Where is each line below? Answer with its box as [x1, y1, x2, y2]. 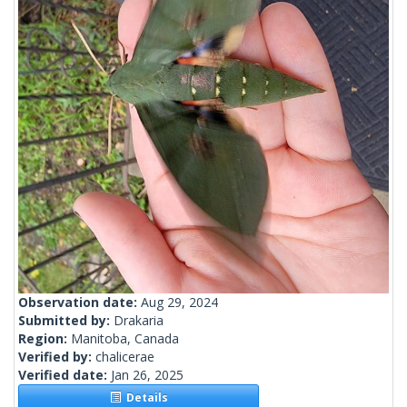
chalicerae [95, 348, 154, 366]
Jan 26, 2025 [111, 366, 184, 384]
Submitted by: [18, 312, 114, 330]
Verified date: [18, 366, 111, 384]
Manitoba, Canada [71, 330, 179, 348]
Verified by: [18, 348, 95, 366]
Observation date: [18, 293, 141, 312]
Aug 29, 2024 [141, 293, 218, 312]
